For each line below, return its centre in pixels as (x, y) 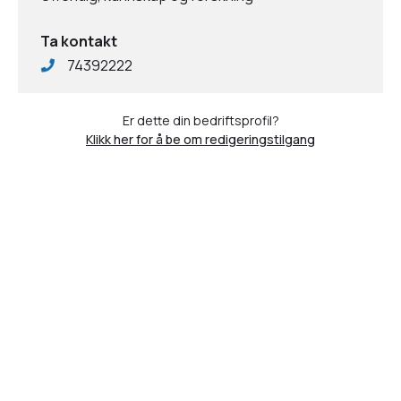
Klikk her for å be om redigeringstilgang (200, 139)
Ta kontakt (79, 41)
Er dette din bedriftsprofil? (200, 120)
